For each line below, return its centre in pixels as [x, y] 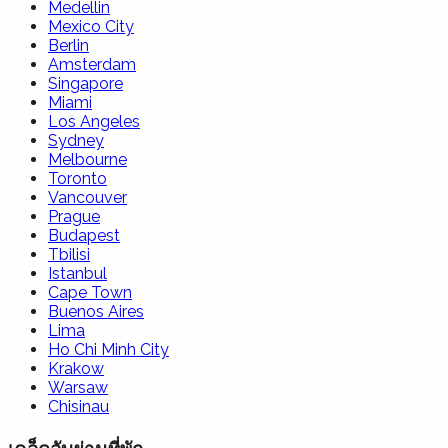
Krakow [76, 369]
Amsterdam [92, 65]
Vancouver [87, 198]
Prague [74, 217]
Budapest [84, 236]
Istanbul [77, 274]
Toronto [77, 179]
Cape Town [90, 293]
